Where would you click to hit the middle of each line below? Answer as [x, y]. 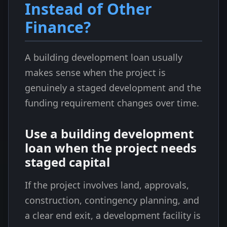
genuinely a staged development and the [113, 88]
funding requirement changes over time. [112, 103]
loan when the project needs [111, 148]
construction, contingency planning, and [112, 200]
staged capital [67, 162]
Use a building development [109, 134]
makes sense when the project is [95, 72]
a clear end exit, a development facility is [113, 215]
